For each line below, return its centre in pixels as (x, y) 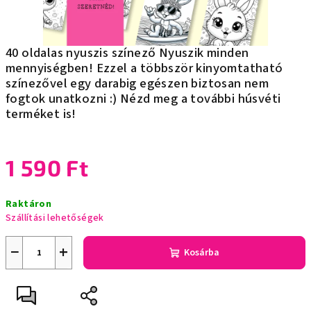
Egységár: (27, 192)
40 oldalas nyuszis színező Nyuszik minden (127, 53)
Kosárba (202, 253)
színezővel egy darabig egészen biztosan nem (137, 83)
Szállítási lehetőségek (55, 218)
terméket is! (41, 114)
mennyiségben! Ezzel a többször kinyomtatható (144, 68)
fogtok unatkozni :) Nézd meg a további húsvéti (143, 99)
